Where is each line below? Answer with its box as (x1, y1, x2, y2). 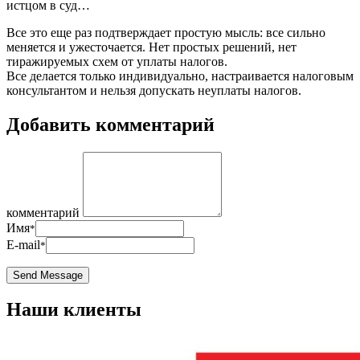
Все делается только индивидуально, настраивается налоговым (6, 68, 354, 83)
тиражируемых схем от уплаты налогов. (6, 54, 227, 68)
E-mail (6, 237, 40, 252)
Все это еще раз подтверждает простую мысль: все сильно (6, 25, 325, 39)
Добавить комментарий (6, 113, 215, 135)
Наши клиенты (6, 299, 141, 321)
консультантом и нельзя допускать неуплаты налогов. (6, 83, 301, 97)
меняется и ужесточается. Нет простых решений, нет (6, 39, 297, 54)
